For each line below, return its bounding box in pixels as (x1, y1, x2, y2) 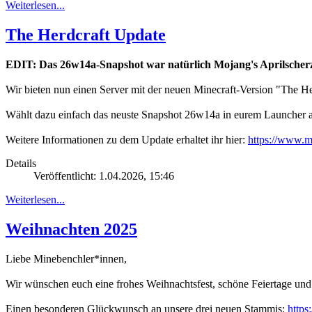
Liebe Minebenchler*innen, (6, 252, 127, 265)
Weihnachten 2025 (6, 219, 137, 238)
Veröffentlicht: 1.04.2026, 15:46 (33, 169, 174, 182)
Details (6, 157, 36, 169)
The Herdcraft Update (6, 25, 166, 44)
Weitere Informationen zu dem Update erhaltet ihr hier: (6, 133, 248, 146)
